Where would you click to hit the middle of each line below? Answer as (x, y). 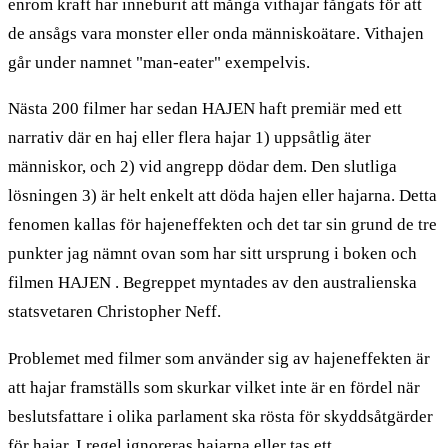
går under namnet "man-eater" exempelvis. (159, 62)
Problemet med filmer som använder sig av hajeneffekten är (219, 359)
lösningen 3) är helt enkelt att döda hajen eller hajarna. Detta (222, 196)
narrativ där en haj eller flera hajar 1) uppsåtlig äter (189, 138)
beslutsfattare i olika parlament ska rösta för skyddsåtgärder (220, 417)
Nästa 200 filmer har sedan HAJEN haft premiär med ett (205, 109)
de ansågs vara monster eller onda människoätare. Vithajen (216, 33)
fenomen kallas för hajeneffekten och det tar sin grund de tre (222, 225)
